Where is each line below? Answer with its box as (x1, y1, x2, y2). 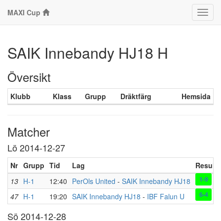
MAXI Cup (7, 7, 40, 17)
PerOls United (72, 176, 115, 186)
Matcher (7, 123, 50, 140)
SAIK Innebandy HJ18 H (7, 42, 168, 63)
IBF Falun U (147, 191, 184, 201)
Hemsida (182, 91, 211, 101)
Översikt (7, 68, 51, 85)
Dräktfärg (120, 91, 151, 101)
